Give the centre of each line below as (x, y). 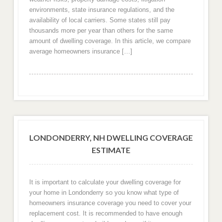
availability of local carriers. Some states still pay (100, 20)
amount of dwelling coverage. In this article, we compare (110, 41)
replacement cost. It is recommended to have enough (106, 214)
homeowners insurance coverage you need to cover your (110, 203)
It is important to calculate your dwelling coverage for (105, 182)
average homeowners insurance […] (81, 52)
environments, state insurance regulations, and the (102, 10)
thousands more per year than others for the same (101, 31)
